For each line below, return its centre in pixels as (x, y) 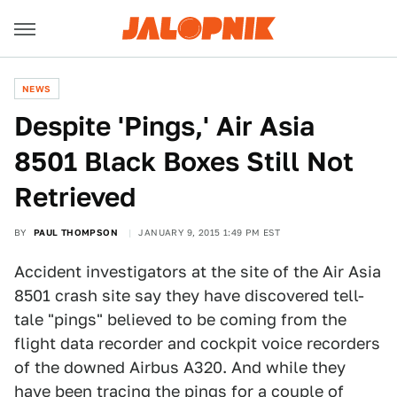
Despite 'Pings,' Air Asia (164, 126)
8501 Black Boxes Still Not (184, 161)
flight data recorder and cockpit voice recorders (197, 343)
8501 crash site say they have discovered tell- (189, 296)
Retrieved (75, 197)
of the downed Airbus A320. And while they (180, 367)
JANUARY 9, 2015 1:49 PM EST (210, 232)
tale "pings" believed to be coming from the (180, 319)
